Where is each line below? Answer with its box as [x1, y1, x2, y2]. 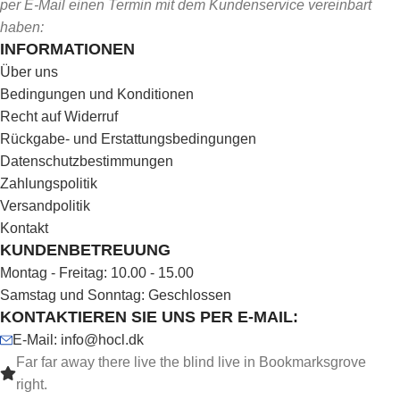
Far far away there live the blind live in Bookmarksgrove [16, 354, 366, 371]
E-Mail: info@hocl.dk [12, 332, 144, 348]
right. [16, 377, 47, 393]
